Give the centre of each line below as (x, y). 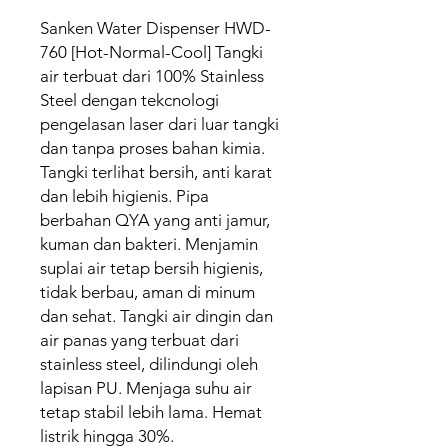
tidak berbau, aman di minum (147, 292)
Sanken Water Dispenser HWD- (155, 28)
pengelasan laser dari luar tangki (159, 124)
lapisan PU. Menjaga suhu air (146, 388)
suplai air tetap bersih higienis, (151, 268)
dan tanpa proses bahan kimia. (152, 148)
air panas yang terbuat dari (139, 340)
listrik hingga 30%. (107, 436)
